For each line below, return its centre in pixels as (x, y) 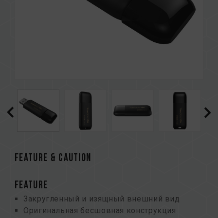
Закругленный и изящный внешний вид (102, 199)
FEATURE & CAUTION (53, 158)
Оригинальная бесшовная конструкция (100, 210)
